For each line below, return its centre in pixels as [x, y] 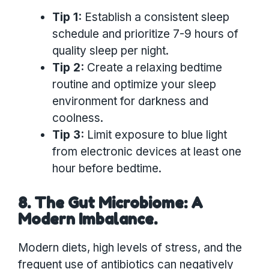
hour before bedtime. [107, 169]
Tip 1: [67, 17]
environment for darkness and [130, 101]
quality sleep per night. [110, 51]
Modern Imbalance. [88, 219]
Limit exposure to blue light [156, 135]
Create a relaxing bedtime [153, 68]
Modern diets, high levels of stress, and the [130, 248]
